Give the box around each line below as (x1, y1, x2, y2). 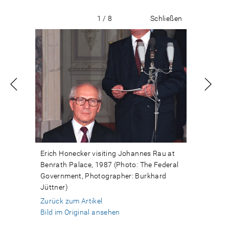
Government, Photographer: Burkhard (40, 172, 167, 180)
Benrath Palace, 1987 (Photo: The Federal (40, 161, 179, 169)
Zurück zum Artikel (40, 197, 103, 205)
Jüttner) (40, 183, 68, 191)
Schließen (150, 14, 182, 22)
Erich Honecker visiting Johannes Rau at (40, 149, 175, 157)
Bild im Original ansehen (40, 208, 120, 216)
